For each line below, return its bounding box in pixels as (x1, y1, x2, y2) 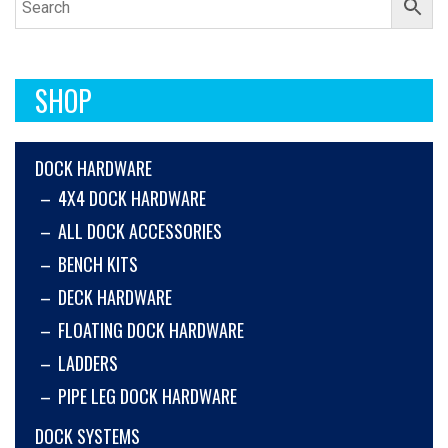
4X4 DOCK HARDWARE (58, 185, 206, 212)
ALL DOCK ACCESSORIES (58, 218, 222, 245)
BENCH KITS (58, 251, 138, 278)
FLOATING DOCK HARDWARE (58, 317, 244, 344)
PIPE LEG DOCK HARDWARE (58, 383, 237, 410)
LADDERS (58, 350, 118, 377)
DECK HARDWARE (58, 284, 172, 311)
